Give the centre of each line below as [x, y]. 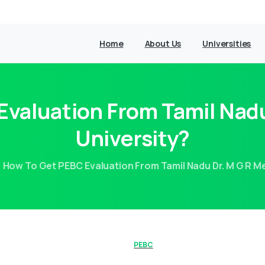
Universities [227, 43]
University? [132, 138]
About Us [163, 43]
